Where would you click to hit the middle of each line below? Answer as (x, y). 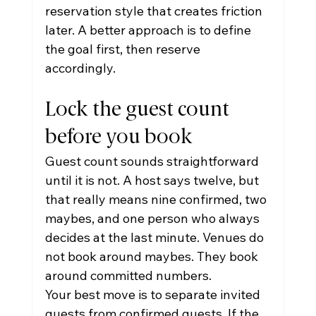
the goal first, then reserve (124, 49)
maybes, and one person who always (153, 218)
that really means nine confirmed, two (157, 199)
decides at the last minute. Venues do (156, 237)
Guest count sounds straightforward (153, 161)
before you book (119, 138)
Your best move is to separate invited (154, 294)
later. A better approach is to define (149, 30)
